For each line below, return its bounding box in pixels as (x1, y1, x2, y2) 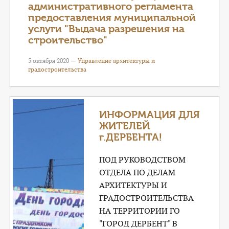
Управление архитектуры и (78, 57, 155, 64)
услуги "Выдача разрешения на (28, 23, 185, 35)
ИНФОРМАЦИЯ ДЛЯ (99, 109, 200, 121)
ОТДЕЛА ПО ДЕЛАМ (99, 167, 176, 178)
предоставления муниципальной (28, 12, 196, 24)
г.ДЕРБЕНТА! (99, 131, 163, 143)
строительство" (28, 34, 107, 46)
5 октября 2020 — (28, 57, 78, 64)
